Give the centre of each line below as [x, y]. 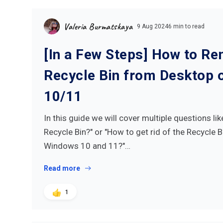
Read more [62, 168]
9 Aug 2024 [152, 26]
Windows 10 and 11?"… [87, 146]
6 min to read [186, 26]
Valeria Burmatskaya [98, 26]
